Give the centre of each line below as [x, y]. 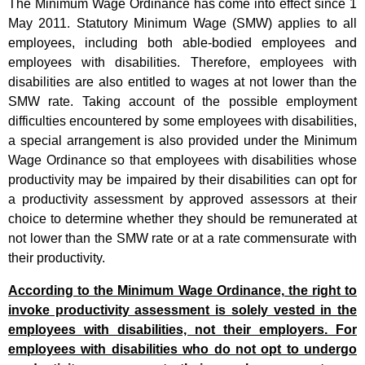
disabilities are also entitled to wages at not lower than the [182, 82]
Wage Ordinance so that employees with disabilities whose [182, 161]
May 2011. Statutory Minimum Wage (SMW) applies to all [182, 24]
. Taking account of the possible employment [214, 102]
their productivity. [57, 258]
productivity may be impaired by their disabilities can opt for [182, 180]
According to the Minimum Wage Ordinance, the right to [182, 291]
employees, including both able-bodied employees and [182, 43]
